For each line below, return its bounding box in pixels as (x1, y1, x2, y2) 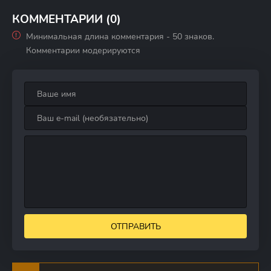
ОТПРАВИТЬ (110, 220, 161, 232)
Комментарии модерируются (26, 45, 140, 56)
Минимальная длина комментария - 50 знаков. (26, 31, 214, 42)
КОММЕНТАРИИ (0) (12, 11, 121, 27)
